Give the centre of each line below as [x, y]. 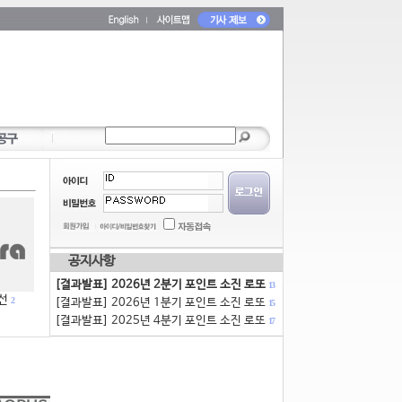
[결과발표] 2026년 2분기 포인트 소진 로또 [160, 285]
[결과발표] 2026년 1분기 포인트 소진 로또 [162, 303]
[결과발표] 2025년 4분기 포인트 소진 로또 [162, 321]
